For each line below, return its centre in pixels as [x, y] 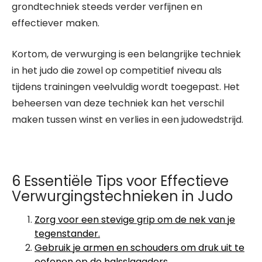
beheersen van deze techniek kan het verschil [118, 103]
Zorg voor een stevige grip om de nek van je [135, 220]
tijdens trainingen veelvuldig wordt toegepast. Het [126, 87]
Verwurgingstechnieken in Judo [122, 196]
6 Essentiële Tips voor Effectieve [120, 181]
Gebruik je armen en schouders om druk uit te [139, 248]
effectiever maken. [56, 23]
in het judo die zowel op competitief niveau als [117, 70]
